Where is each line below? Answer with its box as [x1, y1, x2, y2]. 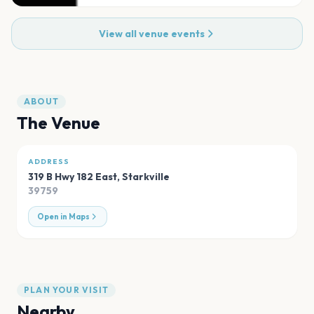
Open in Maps [37, 212, 90, 222]
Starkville [122, 170, 170, 184]
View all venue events [98, 27, 205, 41]
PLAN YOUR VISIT [24, 285, 109, 296]
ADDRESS [28, 157, 69, 167]
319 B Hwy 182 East [28, 170, 117, 184]
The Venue [17, 112, 100, 134]
